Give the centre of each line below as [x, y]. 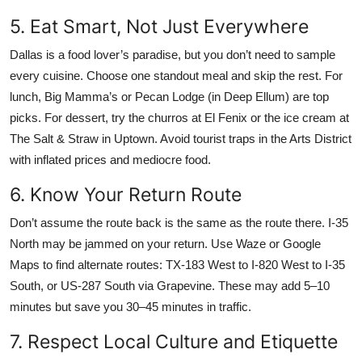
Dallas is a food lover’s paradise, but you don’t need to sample [173, 54]
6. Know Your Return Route [126, 194]
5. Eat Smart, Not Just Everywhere [159, 26]
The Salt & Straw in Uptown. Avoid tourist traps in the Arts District [181, 138]
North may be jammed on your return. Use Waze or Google [165, 243]
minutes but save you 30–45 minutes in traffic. [130, 306]
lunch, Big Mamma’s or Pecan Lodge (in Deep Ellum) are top [169, 96]
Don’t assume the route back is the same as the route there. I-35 [179, 222]
